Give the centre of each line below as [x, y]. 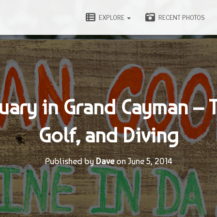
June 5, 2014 [150, 161]
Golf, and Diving [108, 135]
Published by [70, 161]
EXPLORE [112, 18]
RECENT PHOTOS [181, 18]
